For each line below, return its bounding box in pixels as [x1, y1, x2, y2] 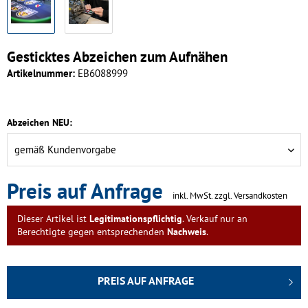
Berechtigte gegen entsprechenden [17, 225, 167, 238]
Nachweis [167, 225, 206, 238]
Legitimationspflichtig [89, 212, 182, 225]
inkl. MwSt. [173, 190, 214, 201]
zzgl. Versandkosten [214, 190, 287, 201]
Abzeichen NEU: [7, 116, 72, 129]
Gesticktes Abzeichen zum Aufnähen [7, 47, 228, 66]
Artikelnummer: [7, 67, 75, 80]
